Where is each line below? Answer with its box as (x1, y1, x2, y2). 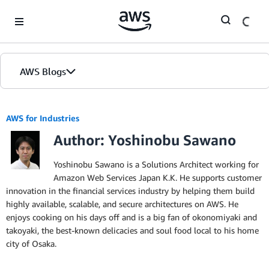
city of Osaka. (6, 238, 56, 249)
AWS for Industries (6, 113, 79, 123)
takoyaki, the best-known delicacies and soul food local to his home (6, 225, 259, 235)
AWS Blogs (20, 65, 66, 77)
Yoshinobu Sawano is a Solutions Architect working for (53, 159, 259, 169)
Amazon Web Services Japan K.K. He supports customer (53, 172, 262, 183)
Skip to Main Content (5, 7, 85, 17)
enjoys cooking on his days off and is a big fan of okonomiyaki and (6, 212, 257, 222)
